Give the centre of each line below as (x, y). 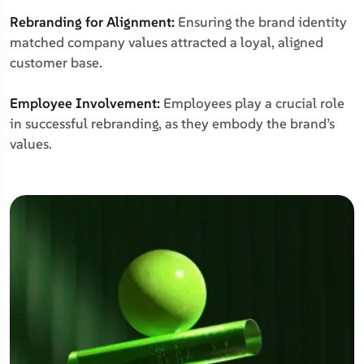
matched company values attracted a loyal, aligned (167, 42)
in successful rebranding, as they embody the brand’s (172, 123)
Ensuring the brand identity (261, 22)
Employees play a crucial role (252, 103)
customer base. (56, 63)
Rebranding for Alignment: (92, 22)
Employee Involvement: (85, 103)
